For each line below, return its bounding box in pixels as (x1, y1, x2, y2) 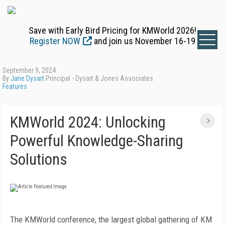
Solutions (10, 150, 67, 169)
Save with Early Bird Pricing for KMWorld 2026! (29, 25, 196, 36)
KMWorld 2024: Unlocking (10, 113, 166, 132)
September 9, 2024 (3, 66, 56, 74)
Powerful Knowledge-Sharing (10, 132, 183, 150)
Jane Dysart (11, 74, 44, 82)
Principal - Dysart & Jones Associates (44, 74, 153, 82)
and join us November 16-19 (92, 36, 195, 46)
